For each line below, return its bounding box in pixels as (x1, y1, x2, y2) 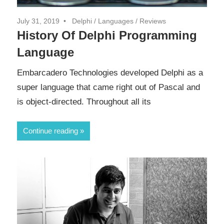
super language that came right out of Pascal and (17, 82, 200, 92)
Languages (98, 17, 133, 25)
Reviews (139, 17, 166, 25)
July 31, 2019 (17, 17, 59, 25)
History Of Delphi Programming (17, 28, 197, 42)
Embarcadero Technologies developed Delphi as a (17, 67, 203, 77)
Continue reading (23, 126, 78, 135)
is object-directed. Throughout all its (17, 96, 151, 106)
